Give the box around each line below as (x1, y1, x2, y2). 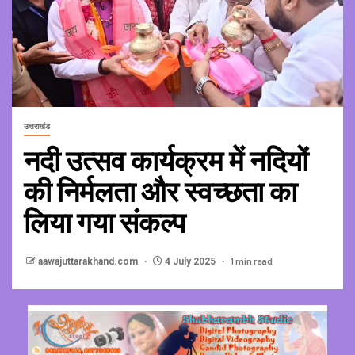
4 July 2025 (162, 256, 218, 268)
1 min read (231, 255, 273, 267)
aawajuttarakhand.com (38, 256, 140, 268)
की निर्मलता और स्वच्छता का (24, 174, 297, 208)
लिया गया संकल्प (24, 204, 185, 239)
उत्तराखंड (24, 122, 50, 132)
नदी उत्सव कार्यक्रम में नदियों (24, 143, 308, 177)
